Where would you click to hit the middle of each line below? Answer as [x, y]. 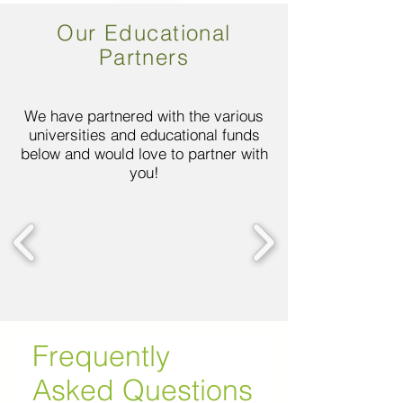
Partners [144, 57]
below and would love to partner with [144, 153]
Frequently [101, 356]
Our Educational [144, 33]
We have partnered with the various [144, 116]
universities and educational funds [144, 134]
